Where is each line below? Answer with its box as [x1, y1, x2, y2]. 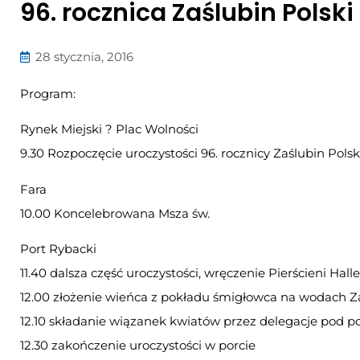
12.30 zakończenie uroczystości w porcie [20, 337, 256, 354]
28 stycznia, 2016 [35, 49, 133, 64]
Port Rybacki [20, 241, 96, 257]
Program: [20, 86, 76, 101]
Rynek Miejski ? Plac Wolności [20, 121, 198, 137]
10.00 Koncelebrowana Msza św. [20, 205, 210, 221]
